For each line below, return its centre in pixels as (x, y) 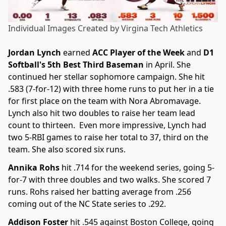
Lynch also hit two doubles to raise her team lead (102, 113)
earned (78, 53)
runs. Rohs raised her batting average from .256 (100, 192)
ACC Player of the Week (139, 53)
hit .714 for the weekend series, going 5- (137, 168)
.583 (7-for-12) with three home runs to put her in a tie (111, 89)
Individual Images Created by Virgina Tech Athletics (105, 29)
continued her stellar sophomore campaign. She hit (106, 77)
